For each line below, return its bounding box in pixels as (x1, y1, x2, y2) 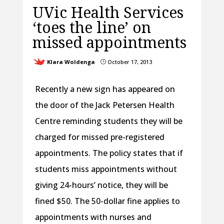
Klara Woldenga (46, 58, 95, 66)
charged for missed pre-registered (34, 131, 164, 143)
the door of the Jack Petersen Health (34, 99, 174, 111)
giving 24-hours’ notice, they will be (34, 179, 168, 191)
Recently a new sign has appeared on (34, 83, 175, 95)
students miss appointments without (34, 163, 177, 175)
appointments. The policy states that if (34, 147, 183, 159)
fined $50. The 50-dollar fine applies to (34, 195, 180, 207)
